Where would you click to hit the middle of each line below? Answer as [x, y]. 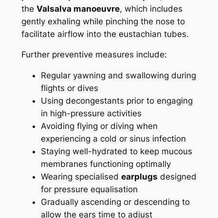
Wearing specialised [81, 177]
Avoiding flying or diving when [99, 126]
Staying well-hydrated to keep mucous [116, 152]
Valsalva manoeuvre [78, 9]
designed [177, 177]
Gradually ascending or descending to [115, 202]
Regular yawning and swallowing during [118, 76]
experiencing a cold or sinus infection [113, 139]
